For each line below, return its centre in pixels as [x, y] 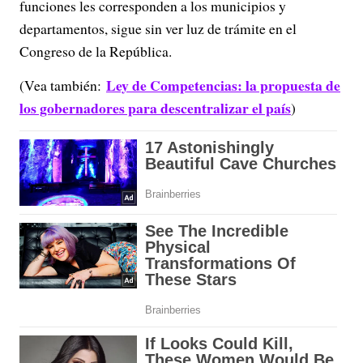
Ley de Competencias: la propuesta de [223, 85]
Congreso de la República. [96, 51]
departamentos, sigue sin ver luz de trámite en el [158, 28]
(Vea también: [63, 85]
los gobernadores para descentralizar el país [155, 108]
